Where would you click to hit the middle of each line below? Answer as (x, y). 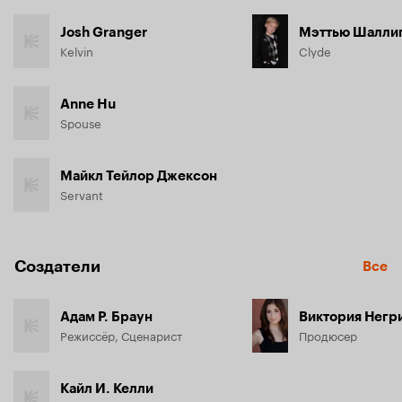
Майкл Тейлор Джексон (139, 176)
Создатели (57, 267)
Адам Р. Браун (106, 317)
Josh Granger (104, 32)
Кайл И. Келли (107, 389)
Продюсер (328, 335)
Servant (82, 194)
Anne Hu (88, 104)
